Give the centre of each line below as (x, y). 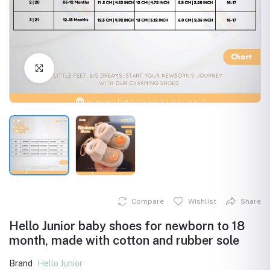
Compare (148, 201)
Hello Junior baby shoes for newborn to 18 (127, 226)
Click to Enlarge (86, 68)
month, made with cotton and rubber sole (124, 240)
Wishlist (202, 201)
